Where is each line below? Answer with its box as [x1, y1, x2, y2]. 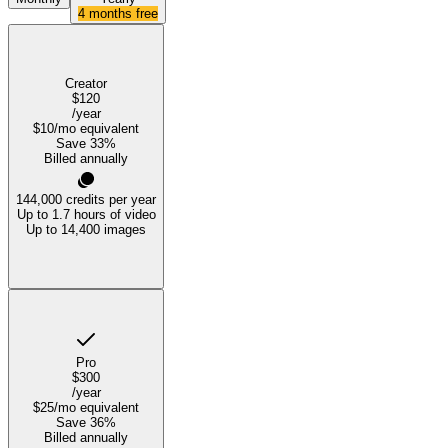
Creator [65, 76, 107, 92]
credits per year [66, 192, 156, 208]
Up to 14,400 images [26, 222, 146, 238]
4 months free [78, 6, 158, 22]
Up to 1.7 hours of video [16, 207, 156, 223]
